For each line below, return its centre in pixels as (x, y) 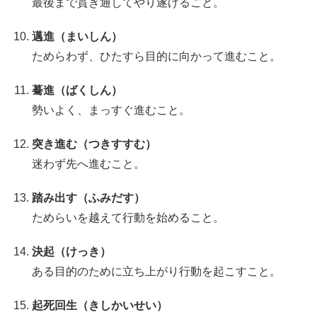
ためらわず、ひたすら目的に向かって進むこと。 (157, 56)
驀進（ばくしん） (77, 90)
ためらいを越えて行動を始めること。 (128, 217)
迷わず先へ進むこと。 (89, 163)
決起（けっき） (72, 251)
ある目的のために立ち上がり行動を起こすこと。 (157, 271)
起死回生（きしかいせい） (100, 305)
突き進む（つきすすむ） (94, 144)
